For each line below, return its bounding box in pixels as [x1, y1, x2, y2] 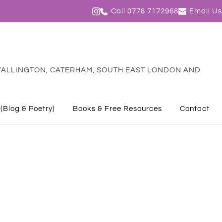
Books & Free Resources [72, 105, 162, 113]
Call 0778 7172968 [111, 7, 178, 15]
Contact [179, 105, 210, 113]
